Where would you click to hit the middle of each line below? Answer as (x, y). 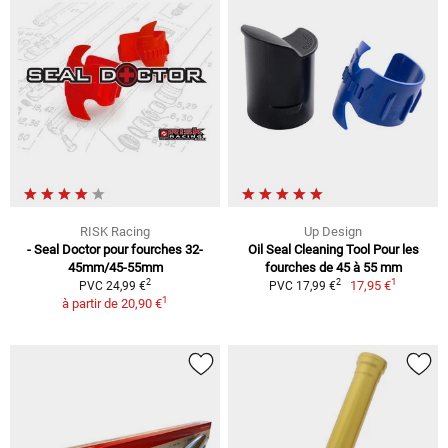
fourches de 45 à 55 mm (333, 267)
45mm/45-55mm (115, 267)
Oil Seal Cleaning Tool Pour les (333, 249)
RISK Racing (115, 231)
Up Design (333, 231)
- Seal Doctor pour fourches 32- (115, 249)
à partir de (91, 303)
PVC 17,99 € (302, 285)
